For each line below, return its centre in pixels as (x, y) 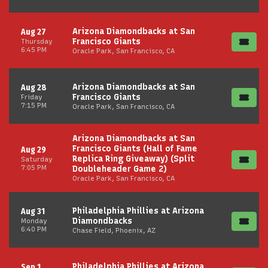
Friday (32, 97)
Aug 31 (33, 211)
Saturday (37, 159)
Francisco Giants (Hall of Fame (135, 149)
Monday (34, 221)
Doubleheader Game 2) (120, 169)
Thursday (37, 41)
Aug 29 (33, 150)
